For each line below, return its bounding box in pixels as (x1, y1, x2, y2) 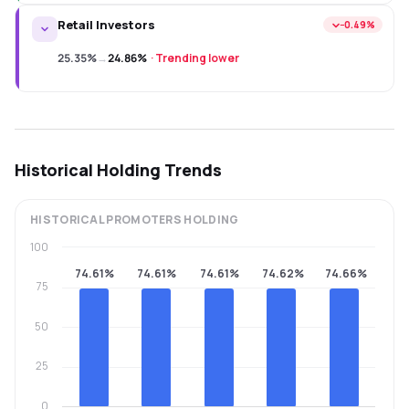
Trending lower (155, 50, 239, 66)
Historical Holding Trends (15, 159, 222, 181)
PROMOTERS (106, 212, 183, 227)
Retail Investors (58, 16, 155, 33)
